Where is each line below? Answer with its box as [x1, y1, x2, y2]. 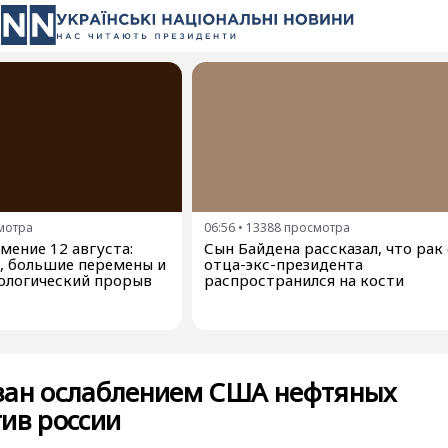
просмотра [284, 219, 350, 236]
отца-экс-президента [204, 254, 363, 274]
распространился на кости [204, 270, 404, 290]
